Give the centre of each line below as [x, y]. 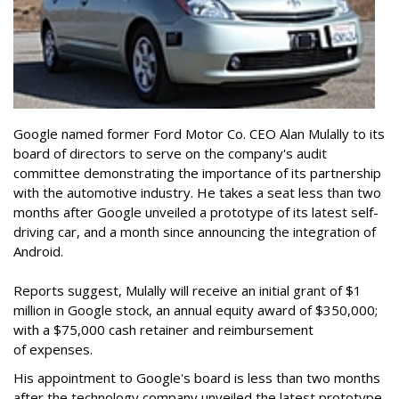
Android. [38, 252]
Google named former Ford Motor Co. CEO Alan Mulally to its [199, 134]
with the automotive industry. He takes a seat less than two [197, 193]
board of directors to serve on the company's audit [170, 154]
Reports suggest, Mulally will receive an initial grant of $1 [187, 291]
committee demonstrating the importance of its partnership [197, 173]
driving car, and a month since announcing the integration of [195, 232]
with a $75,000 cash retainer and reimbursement [163, 330]
